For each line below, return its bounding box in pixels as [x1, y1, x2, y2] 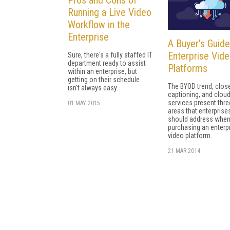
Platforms [168, 62, 207, 75]
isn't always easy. [68, 83, 118, 92]
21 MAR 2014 [168, 147, 200, 155]
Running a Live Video [68, 6, 151, 18]
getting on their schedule [68, 75, 140, 84]
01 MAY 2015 [68, 99, 100, 107]
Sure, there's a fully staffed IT [68, 50, 152, 59]
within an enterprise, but [68, 67, 137, 75]
